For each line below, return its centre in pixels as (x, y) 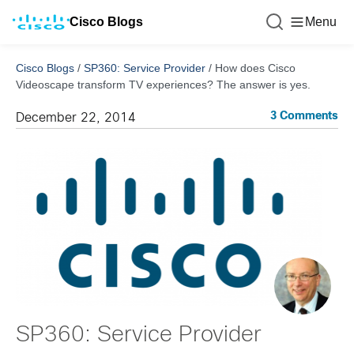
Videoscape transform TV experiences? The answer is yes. (163, 85)
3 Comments (304, 117)
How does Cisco (255, 68)
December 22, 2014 (76, 118)
